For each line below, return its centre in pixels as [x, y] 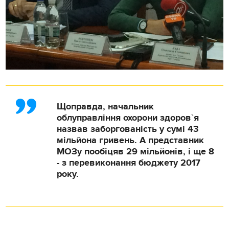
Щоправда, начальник [106, 107]
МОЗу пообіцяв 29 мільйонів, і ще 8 [136, 152]
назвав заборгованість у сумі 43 [128, 129]
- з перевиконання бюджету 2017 [129, 163]
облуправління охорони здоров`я [128, 118]
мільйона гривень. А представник [131, 140]
